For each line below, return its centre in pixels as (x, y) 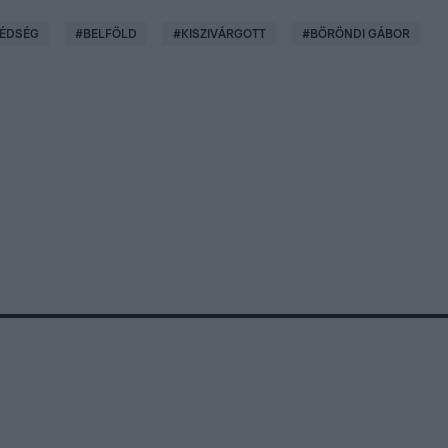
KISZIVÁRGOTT (223, 33)
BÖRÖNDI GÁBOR (360, 33)
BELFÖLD (110, 33)
